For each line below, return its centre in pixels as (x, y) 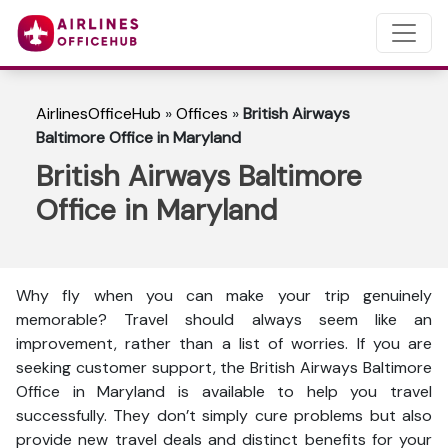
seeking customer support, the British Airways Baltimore (224, 367)
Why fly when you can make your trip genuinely (224, 295)
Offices (202, 113)
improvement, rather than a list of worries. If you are (224, 343)
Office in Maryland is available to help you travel (224, 391)
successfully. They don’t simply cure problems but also (224, 415)
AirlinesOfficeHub (98, 113)
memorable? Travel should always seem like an (224, 319)
